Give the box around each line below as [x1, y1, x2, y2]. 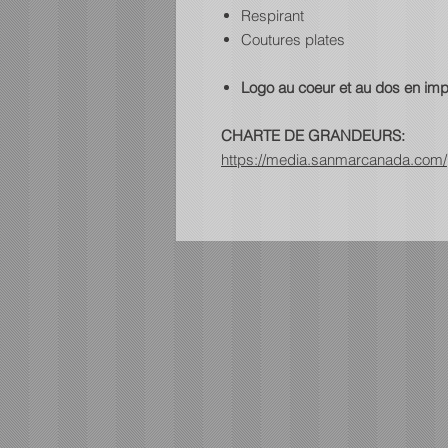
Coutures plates [241, 29, 345, 49]
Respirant [241, 5, 304, 25]
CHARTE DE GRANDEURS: [221, 125, 405, 145]
